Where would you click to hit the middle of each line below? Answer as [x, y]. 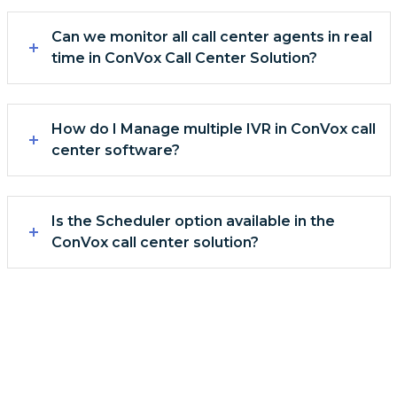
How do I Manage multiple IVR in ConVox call [213, 129]
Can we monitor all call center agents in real [211, 37]
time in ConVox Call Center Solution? [184, 58]
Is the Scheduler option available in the [193, 221]
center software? [115, 151]
